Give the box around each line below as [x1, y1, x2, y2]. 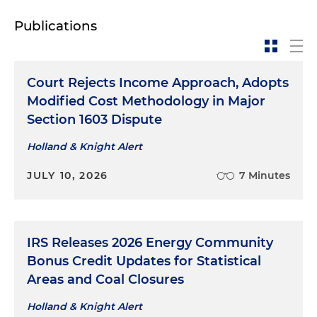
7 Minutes [239, 169, 290, 183]
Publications [14, 18, 97, 35]
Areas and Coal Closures [27, 272, 184, 288]
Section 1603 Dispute [27, 112, 162, 128]
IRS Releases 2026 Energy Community [27, 235, 273, 251]
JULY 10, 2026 [27, 169, 109, 183]
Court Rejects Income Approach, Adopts [27, 75, 289, 91]
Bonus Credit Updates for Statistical [27, 253, 261, 270]
